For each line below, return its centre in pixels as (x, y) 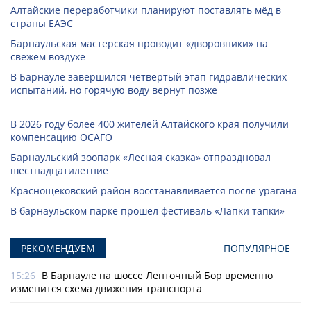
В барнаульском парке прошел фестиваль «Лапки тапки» (148, 211)
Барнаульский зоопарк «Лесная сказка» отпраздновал (141, 158)
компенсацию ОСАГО (61, 137)
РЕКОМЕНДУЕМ (58, 249)
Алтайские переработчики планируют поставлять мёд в (146, 10)
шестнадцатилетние (59, 171)
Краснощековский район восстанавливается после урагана (154, 191)
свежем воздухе (48, 57)
